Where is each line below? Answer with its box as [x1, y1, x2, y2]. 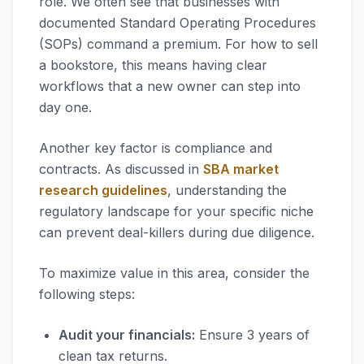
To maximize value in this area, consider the [39, 265, 310, 281]
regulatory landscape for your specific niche [39, 203, 314, 219]
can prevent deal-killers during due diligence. [39, 224, 314, 240]
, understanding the [167, 182, 287, 198]
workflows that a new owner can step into [39, 78, 301, 94]
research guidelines [39, 182, 167, 198]
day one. [39, 99, 92, 115]
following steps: [39, 286, 135, 302]
